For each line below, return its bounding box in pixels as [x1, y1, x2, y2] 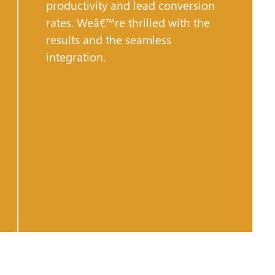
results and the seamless [46, 32, 171, 47]
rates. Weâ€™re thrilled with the [46, 15, 210, 30]
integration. [46, 49, 106, 64]
